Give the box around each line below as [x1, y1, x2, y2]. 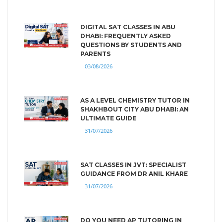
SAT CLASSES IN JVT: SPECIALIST [80, 161, 186, 168]
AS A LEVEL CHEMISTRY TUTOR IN [80, 96, 190, 104]
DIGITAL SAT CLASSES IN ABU [80, 23, 175, 31]
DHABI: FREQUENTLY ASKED [80, 32, 171, 40]
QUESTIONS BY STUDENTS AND [80, 41, 182, 49]
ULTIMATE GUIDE [80, 114, 136, 122]
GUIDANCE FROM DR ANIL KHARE [80, 169, 188, 177]
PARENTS [80, 50, 111, 57]
